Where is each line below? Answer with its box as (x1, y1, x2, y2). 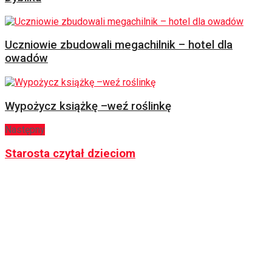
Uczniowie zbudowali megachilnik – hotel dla (5, 38, 233, 52)
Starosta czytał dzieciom (5, 147, 135, 161)
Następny (5, 124, 45, 136)
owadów (5, 52, 48, 66)
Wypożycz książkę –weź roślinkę (5, 99, 171, 113)
